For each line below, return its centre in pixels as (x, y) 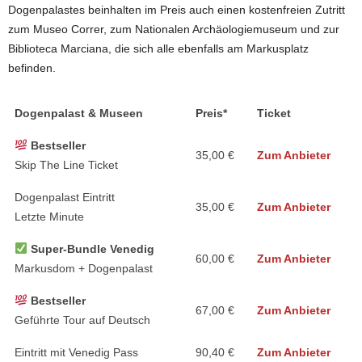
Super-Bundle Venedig (92, 248)
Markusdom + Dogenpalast (84, 268)
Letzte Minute (49, 216)
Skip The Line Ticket (66, 164)
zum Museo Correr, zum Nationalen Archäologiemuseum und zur (174, 29)
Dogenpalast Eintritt (65, 197)
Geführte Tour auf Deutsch (82, 320)
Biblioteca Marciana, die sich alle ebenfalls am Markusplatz (158, 48)
